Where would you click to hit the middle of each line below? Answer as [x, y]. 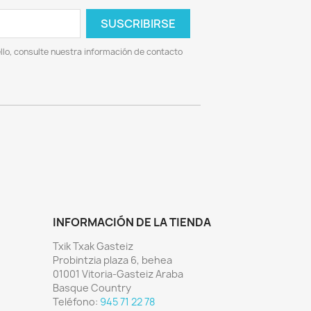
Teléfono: [76, 301]
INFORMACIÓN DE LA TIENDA [132, 222]
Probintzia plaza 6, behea [112, 260]
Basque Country [92, 287]
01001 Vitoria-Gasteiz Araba [118, 274]
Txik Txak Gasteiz [93, 246]
